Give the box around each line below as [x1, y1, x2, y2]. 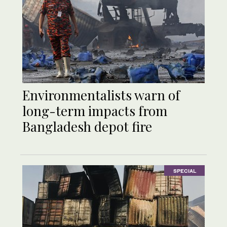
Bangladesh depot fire [22, 118, 152, 136]
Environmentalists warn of [22, 86, 180, 104]
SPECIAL [173, 167, 196, 174]
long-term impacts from [22, 102, 167, 120]
